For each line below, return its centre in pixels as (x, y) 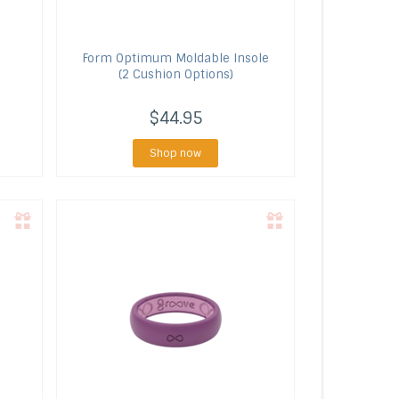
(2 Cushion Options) (175, 74)
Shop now (176, 153)
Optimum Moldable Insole (191, 58)
